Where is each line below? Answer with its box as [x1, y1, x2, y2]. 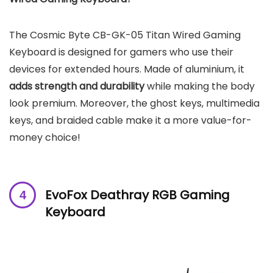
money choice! [9, 130, 80, 145]
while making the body [144, 79, 255, 94]
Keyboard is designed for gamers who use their [9, 45, 233, 60]
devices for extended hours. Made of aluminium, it [9, 62, 244, 77]
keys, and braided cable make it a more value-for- [9, 113, 252, 128]
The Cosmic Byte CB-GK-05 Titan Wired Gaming [9, 28, 241, 43]
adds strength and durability [9, 79, 144, 94]
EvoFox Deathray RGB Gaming [45, 186, 230, 204]
